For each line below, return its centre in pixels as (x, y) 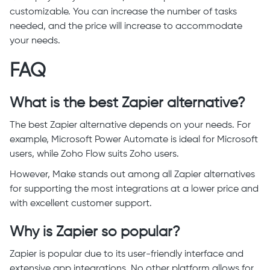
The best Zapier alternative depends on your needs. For (130, 126)
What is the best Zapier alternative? (127, 103)
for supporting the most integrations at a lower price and (134, 190)
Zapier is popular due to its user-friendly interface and (127, 255)
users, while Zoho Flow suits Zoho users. (96, 155)
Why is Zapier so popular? (95, 232)
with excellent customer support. (81, 204)
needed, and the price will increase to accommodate (126, 27)
